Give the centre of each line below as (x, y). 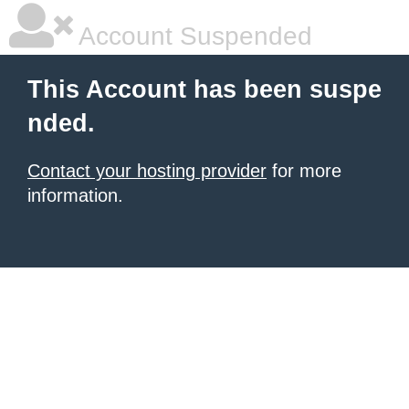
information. (75, 195)
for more (304, 171)
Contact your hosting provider (147, 171)
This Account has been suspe (204, 89)
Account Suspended (193, 36)
